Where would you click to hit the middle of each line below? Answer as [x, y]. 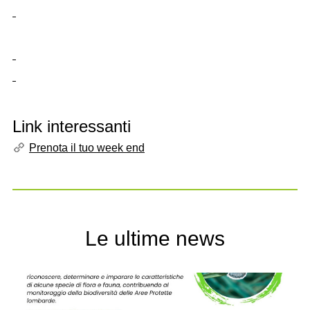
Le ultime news [155, 238]
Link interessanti [72, 126]
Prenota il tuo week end [87, 147]
